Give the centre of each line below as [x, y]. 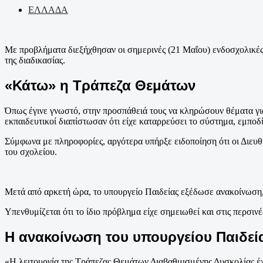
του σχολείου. [31, 151]
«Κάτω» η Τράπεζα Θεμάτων [100, 85]
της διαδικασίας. [35, 60]
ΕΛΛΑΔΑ [48, 9]
